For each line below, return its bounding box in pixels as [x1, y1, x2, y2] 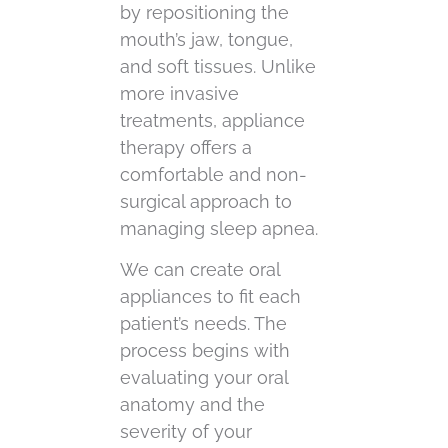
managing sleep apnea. [120, 217, 318, 239]
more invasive [120, 82, 239, 104]
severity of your [120, 421, 252, 443]
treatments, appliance [120, 109, 305, 131]
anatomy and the [120, 394, 265, 416]
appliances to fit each [120, 286, 301, 308]
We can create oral [120, 259, 280, 281]
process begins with [120, 340, 290, 362]
